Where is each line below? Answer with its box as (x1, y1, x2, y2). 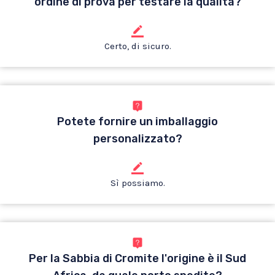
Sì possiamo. (110, 177, 165, 188)
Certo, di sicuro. (104, 41, 171, 52)
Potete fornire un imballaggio (57, 115, 218, 128)
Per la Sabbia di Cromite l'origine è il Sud (29, 252, 246, 265)
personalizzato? (93, 132, 182, 145)
